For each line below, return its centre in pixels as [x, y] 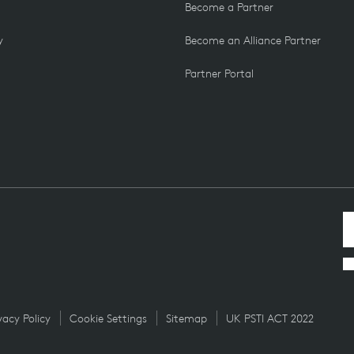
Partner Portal [219, 73]
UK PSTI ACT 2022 [270, 318]
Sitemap [186, 318]
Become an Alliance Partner [253, 40]
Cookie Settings [108, 318]
